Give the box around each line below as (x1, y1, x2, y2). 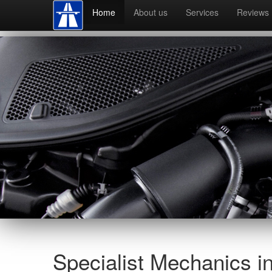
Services (186, 6, 219, 18)
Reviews (237, 6, 269, 18)
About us (134, 6, 168, 18)
